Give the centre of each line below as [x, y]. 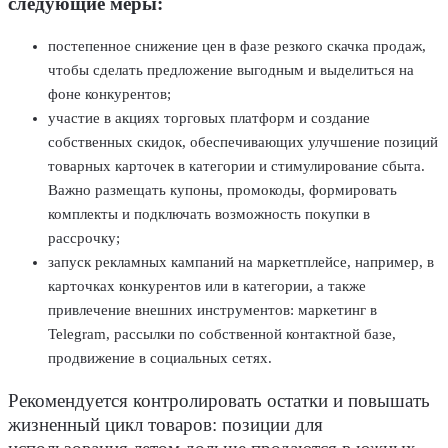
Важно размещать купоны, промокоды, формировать [222, 190]
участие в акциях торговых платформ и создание [209, 118]
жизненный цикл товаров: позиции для [165, 424]
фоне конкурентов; [109, 94]
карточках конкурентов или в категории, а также [207, 286]
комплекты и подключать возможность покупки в [209, 214]
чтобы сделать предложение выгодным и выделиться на [231, 70]
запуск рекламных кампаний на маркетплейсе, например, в [241, 262]
